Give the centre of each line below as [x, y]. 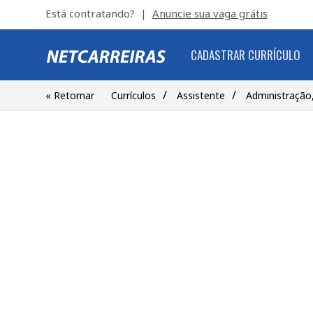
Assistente [201, 95]
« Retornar [70, 95]
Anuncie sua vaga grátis [210, 13]
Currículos [133, 95]
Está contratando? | [99, 13]
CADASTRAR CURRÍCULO [245, 55]
